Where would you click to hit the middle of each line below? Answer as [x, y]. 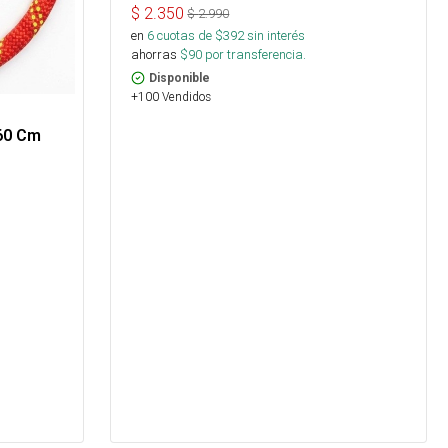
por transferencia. [254, 54]
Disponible [180, 77]
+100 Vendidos [171, 96]
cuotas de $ [189, 35]
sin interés [276, 35]
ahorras [154, 54]
